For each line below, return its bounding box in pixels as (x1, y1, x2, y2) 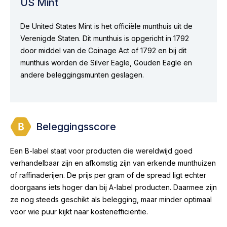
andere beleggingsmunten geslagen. (20, 70, 144, 79)
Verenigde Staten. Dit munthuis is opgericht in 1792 (20, 34, 189, 43)
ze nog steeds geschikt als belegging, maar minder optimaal (10, 195, 212, 204)
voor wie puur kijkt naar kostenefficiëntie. (10, 207, 148, 216)
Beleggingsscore (33, 121, 116, 133)
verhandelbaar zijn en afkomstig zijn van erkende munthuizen (10, 158, 216, 167)
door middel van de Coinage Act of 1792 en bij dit (20, 46, 186, 55)
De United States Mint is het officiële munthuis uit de (20, 22, 193, 30)
